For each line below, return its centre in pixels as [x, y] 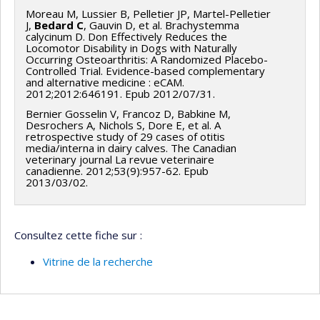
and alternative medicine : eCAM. [105, 82]
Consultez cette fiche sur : [78, 235]
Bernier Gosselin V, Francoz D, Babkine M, [128, 114]
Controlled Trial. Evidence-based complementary [145, 70]
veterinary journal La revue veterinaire [120, 159]
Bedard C [59, 25]
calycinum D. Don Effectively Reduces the [126, 36]
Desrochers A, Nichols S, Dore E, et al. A [123, 125]
